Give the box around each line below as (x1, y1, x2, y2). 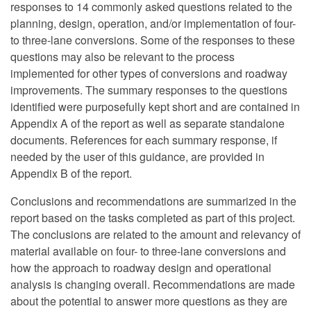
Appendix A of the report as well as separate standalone (10, 115, 285, 131)
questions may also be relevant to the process (10, 49, 235, 65)
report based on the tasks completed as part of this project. (10, 210, 295, 226)
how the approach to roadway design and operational (10, 260, 271, 276)
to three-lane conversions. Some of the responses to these (10, 32, 295, 48)
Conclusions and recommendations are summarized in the (10, 193, 296, 209)
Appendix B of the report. (10, 165, 132, 181)
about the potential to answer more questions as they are (10, 293, 287, 309)
